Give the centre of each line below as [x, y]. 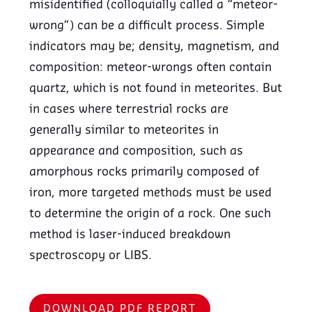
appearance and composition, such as [136, 151]
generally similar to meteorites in [124, 131]
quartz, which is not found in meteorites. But [156, 89]
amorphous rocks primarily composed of [145, 172]
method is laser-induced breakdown [130, 235]
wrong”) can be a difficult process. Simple [147, 26]
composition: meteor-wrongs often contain [151, 68]
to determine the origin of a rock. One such [150, 214]
